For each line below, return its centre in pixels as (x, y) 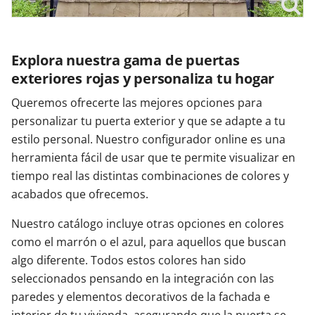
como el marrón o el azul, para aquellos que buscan (149, 242)
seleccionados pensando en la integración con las (143, 279)
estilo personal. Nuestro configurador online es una (148, 140)
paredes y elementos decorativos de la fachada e (141, 297)
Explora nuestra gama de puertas (126, 60)
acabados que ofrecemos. (80, 194)
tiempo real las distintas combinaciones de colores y (150, 176)
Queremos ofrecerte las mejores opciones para (137, 103)
